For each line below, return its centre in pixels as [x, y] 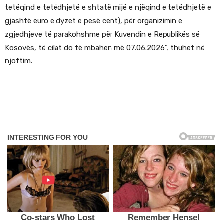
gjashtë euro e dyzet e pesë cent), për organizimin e [94, 21]
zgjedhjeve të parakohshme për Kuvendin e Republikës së [102, 34]
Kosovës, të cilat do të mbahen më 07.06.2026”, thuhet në [105, 48]
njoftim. [19, 61]
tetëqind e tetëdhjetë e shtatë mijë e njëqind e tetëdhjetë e [108, 8]
